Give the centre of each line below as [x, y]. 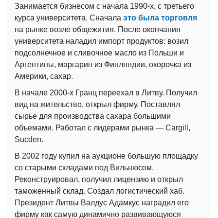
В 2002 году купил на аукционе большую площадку [106, 156]
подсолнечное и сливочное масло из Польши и [99, 53]
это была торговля [160, 18]
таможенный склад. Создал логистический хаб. [100, 191]
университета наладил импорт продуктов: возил [101, 41]
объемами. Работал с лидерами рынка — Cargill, [102, 127]
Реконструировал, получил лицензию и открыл [99, 179]
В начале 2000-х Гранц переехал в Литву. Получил [106, 92]
